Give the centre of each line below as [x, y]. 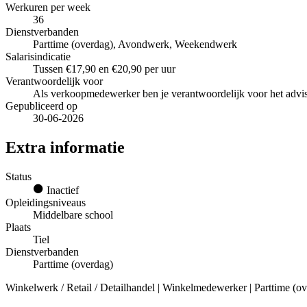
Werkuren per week [48, 8]
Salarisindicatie [38, 57]
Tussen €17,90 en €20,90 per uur [104, 69]
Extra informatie [65, 148]
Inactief [61, 191]
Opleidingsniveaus [46, 203]
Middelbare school [73, 215]
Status [19, 177]
